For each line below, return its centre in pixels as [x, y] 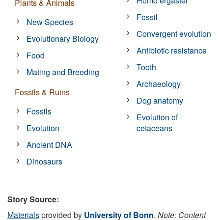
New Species [50, 22]
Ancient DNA [50, 144]
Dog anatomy [160, 100]
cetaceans [155, 128]
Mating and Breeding [63, 72]
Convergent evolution [174, 33]
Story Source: [33, 199]
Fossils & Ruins [42, 92]
